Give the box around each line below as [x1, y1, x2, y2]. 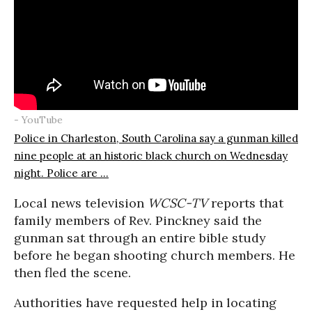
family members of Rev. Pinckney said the [14, 212, 262, 228]
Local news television [14, 194, 148, 211]
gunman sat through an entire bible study [14, 229, 266, 246]
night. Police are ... [14, 166, 109, 180]
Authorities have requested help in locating [14, 294, 276, 311]
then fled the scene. [14, 264, 131, 281]
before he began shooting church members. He [14, 247, 295, 263]
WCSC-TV [148, 194, 208, 211]
